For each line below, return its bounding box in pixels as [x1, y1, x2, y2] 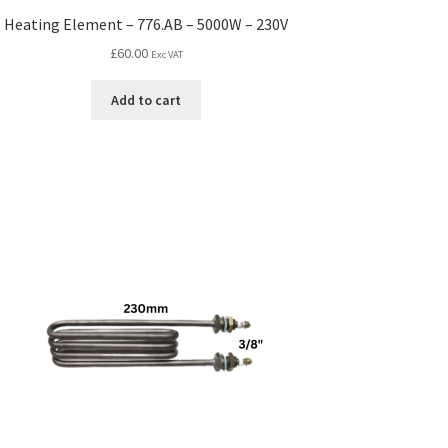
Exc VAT [150, 48, 183, 62]
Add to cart [111, 90, 182, 109]
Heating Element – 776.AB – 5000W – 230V [4, 13, 289, 34]
